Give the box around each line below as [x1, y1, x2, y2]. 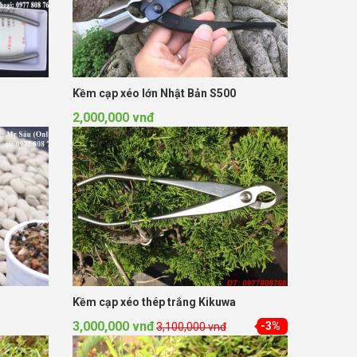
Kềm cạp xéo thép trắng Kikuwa [72, 295, 236, 308]
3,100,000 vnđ [155, 320, 226, 333]
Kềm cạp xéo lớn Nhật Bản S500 [72, 86, 236, 100]
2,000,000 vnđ [72, 109, 155, 125]
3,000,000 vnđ [72, 318, 155, 334]
